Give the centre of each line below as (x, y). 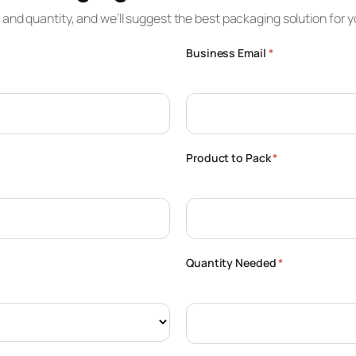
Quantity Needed (232, 262)
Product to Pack (230, 157)
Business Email (227, 52)
